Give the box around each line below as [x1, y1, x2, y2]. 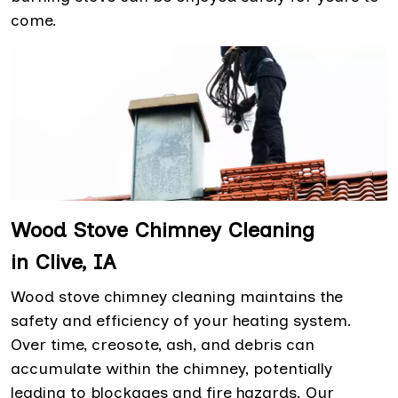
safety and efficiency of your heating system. [11, 311, 352, 331]
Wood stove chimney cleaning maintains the [11, 287, 343, 307]
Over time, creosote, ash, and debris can [11, 335, 314, 355]
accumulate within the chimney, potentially [11, 359, 332, 379]
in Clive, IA [11, 249, 115, 275]
